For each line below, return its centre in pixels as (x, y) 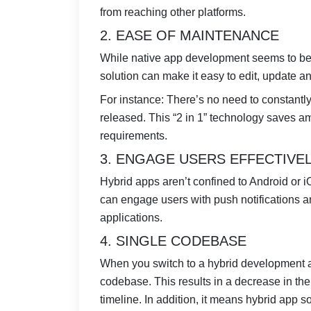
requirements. (134, 136)
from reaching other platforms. (173, 12)
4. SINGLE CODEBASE (173, 241)
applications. (131, 218)
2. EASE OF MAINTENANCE (190, 36)
